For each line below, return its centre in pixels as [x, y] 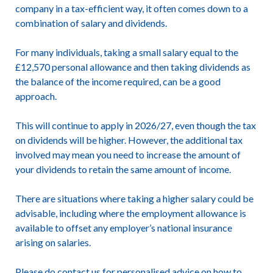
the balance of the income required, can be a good [118, 81]
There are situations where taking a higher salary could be [134, 198]
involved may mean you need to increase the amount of [128, 154]
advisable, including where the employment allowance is [130, 213]
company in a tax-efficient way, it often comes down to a [131, 8]
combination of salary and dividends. [91, 23]
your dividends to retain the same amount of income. [123, 169]
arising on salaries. [53, 242]
